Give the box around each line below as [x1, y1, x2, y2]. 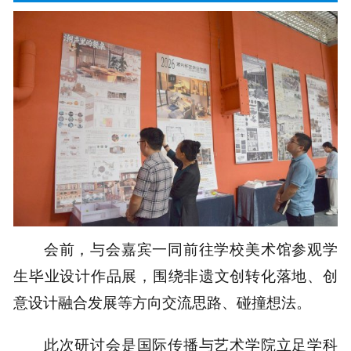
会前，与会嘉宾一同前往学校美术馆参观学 [43, 240, 338, 258]
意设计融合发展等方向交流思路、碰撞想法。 [13, 293, 312, 311]
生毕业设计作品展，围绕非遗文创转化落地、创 [13, 266, 338, 284]
